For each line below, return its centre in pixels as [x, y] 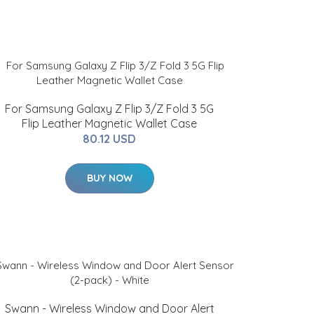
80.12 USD [109, 139]
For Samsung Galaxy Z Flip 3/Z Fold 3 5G [109, 109]
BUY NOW [109, 178]
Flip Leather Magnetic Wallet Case [109, 123]
